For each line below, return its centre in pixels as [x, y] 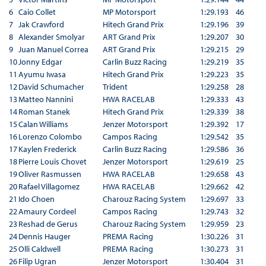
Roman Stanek [44, 111]
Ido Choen [36, 199]
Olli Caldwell [39, 248]
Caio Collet [37, 12]
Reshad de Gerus [48, 224]
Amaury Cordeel [47, 211]
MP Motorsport [129, 12]
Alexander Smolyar [51, 37]
